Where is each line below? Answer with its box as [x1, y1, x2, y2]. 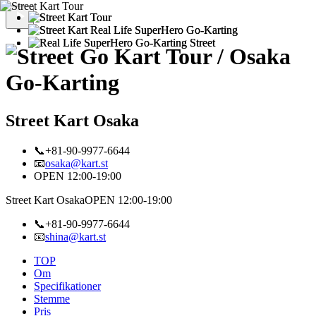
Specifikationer [34, 279, 101, 292]
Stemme [34, 292, 70, 305]
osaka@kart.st [45, 157, 108, 169]
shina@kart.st [45, 230, 106, 243]
